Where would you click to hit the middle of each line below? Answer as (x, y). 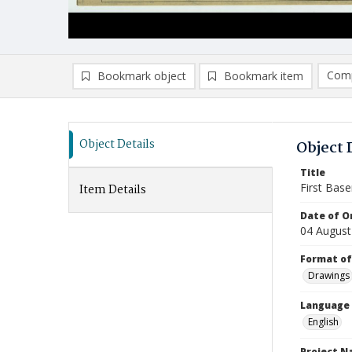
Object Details (117, 145)
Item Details (113, 190)
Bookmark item (264, 76)
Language (325, 305)
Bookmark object (142, 76)
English (323, 322)
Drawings (329, 275)
